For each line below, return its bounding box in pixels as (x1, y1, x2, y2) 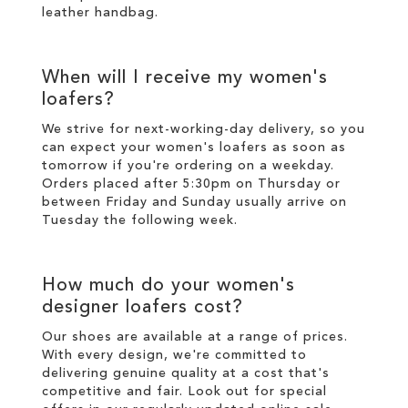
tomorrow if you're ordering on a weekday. (42, 159, 334, 172)
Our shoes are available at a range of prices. (42, 331, 348, 343)
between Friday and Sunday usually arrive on (42, 196, 347, 209)
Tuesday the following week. (42, 214, 238, 227)
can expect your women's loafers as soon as (42, 141, 346, 154)
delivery (259, 123, 311, 136)
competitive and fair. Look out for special (42, 385, 327, 398)
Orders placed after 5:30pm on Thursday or (42, 178, 341, 190)
